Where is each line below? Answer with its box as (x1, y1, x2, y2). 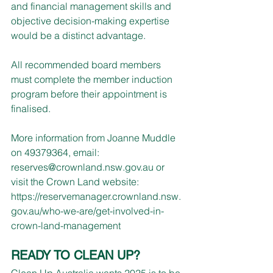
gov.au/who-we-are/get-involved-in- (11, 204, 164, 217)
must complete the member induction (11, 73, 175, 85)
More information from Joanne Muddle (11, 131, 178, 144)
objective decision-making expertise (11, 14, 172, 27)
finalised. (11, 102, 51, 115)
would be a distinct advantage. (11, 29, 146, 41)
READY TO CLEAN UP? (11, 247, 140, 263)
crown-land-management (11, 219, 121, 232)
